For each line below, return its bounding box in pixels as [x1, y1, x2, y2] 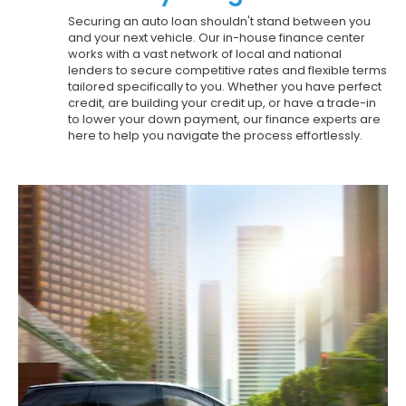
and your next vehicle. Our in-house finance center [68, 28, 365, 46]
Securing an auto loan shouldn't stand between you [68, 12, 371, 30]
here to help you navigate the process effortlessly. [68, 126, 362, 144]
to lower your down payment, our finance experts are [68, 110, 381, 128]
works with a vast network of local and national [68, 44, 342, 63]
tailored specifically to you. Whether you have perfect [68, 77, 382, 95]
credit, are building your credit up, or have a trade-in [68, 93, 376, 111]
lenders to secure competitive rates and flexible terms [68, 61, 387, 79]
